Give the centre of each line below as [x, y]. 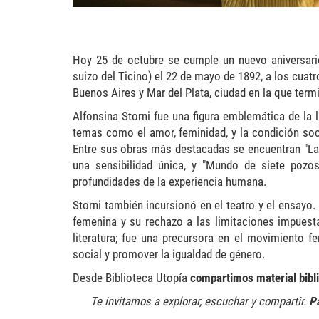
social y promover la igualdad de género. [170, 254]
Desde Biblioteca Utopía [131, 278]
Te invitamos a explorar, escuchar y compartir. [200, 301]
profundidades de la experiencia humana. [171, 182]
